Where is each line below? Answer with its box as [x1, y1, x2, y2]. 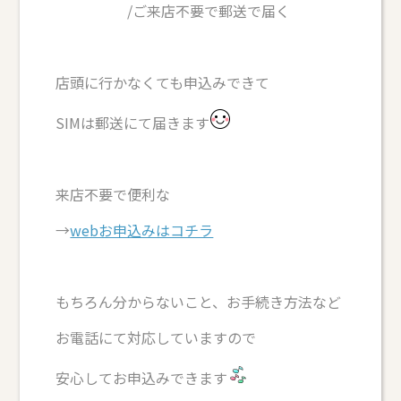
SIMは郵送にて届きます [55, 112, 210, 134]
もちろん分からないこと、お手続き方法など [55, 291, 342, 313]
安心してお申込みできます [55, 367, 228, 389]
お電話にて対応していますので [55, 327, 257, 349]
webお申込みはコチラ [70, 219, 214, 242]
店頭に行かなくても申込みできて [55, 72, 270, 94]
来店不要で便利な [55, 183, 171, 206]
